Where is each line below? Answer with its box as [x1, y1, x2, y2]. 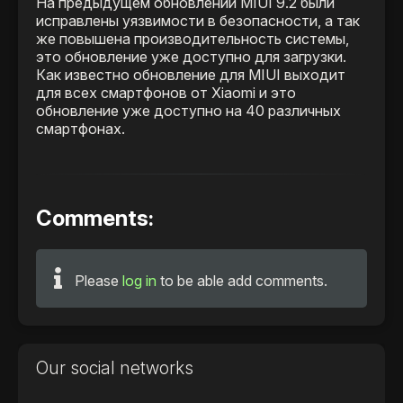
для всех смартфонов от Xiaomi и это [36, 84, 296, 103]
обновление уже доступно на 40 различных [36, 102, 341, 121]
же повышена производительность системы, [36, 30, 349, 49]
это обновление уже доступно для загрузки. [36, 48, 346, 67]
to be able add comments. [157, 272, 327, 290]
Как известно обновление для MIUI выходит [36, 66, 345, 85]
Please [75, 272, 122, 290]
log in [122, 272, 157, 290]
